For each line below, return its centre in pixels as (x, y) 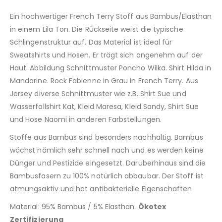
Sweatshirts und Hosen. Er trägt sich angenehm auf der (106, 55)
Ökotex (152, 207)
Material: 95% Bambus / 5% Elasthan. (74, 207)
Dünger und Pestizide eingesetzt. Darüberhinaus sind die (108, 163)
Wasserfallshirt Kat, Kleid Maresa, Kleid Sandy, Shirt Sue (104, 107)
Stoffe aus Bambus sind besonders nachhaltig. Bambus (107, 138)
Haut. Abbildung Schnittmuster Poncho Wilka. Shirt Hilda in (111, 68)
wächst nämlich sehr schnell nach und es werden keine (107, 150)
